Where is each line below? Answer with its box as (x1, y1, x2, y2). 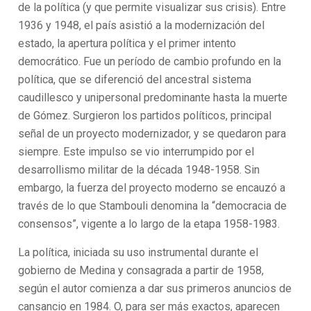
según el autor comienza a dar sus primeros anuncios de (18, 282, 292, 295)
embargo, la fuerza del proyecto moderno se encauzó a (18, 181, 286, 194)
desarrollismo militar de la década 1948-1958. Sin (18, 163, 260, 176)
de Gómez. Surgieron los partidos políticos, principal (18, 109, 272, 122)
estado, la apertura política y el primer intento (18, 37, 237, 50)
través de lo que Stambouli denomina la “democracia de (18, 199, 287, 212)
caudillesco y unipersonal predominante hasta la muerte (18, 91, 288, 104)
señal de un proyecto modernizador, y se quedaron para (18, 127, 287, 140)
